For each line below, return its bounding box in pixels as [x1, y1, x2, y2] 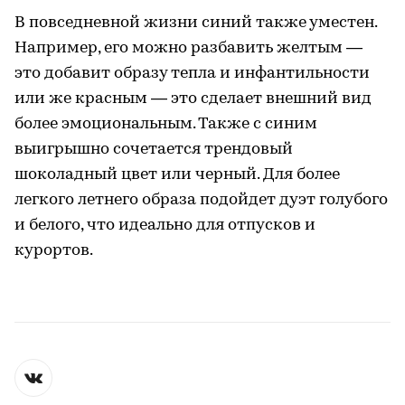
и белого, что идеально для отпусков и [14, 216, 316, 234]
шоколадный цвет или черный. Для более [14, 165, 340, 184]
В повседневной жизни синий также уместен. [14, 14, 377, 32]
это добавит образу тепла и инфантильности [14, 64, 370, 82]
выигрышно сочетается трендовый [14, 140, 293, 158]
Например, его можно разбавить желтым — [14, 39, 363, 57]
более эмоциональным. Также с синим [14, 115, 317, 133]
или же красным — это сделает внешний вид [14, 89, 372, 108]
